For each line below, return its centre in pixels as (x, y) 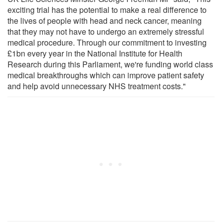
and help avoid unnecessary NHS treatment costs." (97, 86)
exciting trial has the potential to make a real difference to (107, 9)
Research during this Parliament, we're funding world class (110, 64)
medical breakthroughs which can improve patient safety (106, 75)
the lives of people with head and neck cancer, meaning (105, 20)
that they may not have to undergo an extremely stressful (106, 31)
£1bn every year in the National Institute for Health (95, 53)
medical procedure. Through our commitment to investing (107, 42)
